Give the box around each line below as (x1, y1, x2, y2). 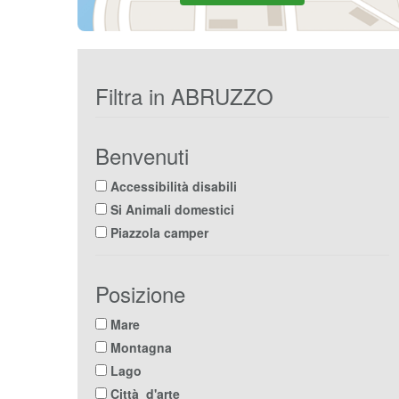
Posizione (95, 277, 185, 309)
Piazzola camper (107, 223, 208, 241)
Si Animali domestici (107, 199, 234, 218)
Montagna (110, 338, 172, 356)
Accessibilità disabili (107, 176, 237, 195)
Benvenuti (95, 139, 189, 171)
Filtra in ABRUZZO (95, 79, 273, 111)
